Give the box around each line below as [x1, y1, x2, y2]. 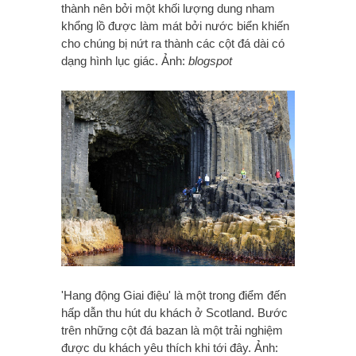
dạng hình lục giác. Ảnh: [61, 54, 185, 68]
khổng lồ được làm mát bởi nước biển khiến [61, 19, 289, 33]
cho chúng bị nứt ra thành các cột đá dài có [61, 37, 284, 51]
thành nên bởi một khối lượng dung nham [61, 2, 275, 16]
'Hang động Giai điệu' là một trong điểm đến [61, 288, 286, 303]
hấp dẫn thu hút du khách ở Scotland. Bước [61, 306, 288, 320]
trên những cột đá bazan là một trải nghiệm [61, 323, 283, 338]
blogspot [185, 54, 232, 68]
